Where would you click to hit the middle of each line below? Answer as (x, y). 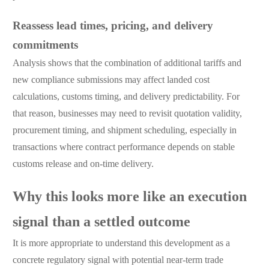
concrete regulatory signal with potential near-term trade (118, 261)
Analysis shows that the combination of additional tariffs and (127, 64)
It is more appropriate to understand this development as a (121, 244)
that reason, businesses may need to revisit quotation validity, (127, 114)
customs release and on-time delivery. (83, 165)
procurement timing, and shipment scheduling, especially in (124, 131)
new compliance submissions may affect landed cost (111, 80)
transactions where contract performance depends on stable (123, 148)
